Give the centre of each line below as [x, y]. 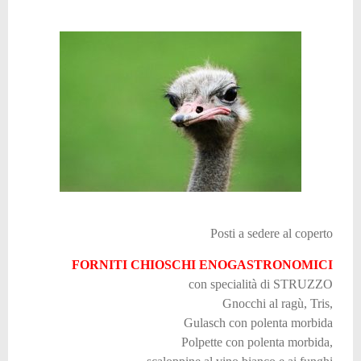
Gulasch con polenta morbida [258, 322]
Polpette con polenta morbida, [257, 342]
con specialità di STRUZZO [261, 284]
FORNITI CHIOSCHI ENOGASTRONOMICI [202, 264]
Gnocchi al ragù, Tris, [278, 303]
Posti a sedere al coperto [272, 234]
